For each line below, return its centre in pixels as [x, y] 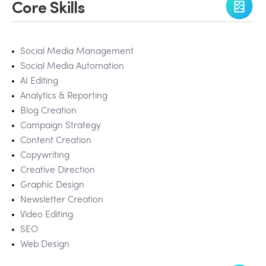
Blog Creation [48, 111]
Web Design [45, 245]
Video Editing [47, 215]
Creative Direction [58, 170]
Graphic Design [52, 185]
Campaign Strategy [61, 126]
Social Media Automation [72, 66]
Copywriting [45, 156]
